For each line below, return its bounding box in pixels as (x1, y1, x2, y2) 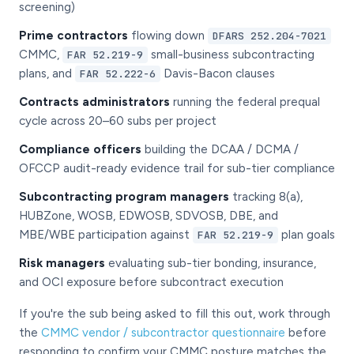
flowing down (128, 28, 208, 43)
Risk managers (19, 256, 105, 270)
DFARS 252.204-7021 (213, 29, 326, 43)
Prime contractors (19, 28, 128, 43)
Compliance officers (19, 142, 141, 156)
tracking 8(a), (229, 190, 303, 204)
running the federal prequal (170, 95, 320, 109)
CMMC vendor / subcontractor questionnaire (41, 326, 285, 340)
